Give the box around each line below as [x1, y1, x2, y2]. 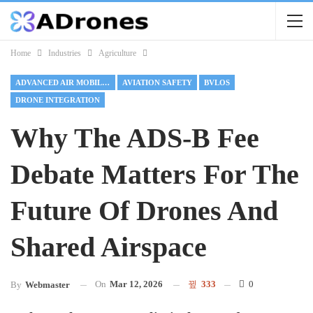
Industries [48, 48, 81, 58]
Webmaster [25, 279, 70, 291]
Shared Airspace [10, 231, 207, 263]
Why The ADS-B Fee [10, 122, 259, 154]
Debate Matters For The [10, 159, 299, 190]
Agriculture [99, 48, 136, 58]
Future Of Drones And [10, 195, 278, 226]
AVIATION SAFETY [122, 78, 192, 87]
